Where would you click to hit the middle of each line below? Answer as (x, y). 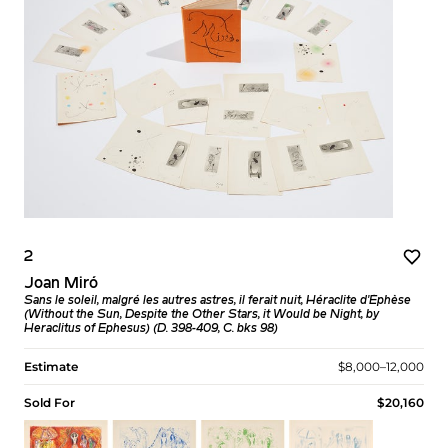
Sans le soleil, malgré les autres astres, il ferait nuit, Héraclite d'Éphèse (217, 301)
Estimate (51, 367)
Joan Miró (61, 284)
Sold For (49, 403)
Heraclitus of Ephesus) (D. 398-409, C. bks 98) (151, 329)
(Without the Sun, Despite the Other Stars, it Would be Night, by (201, 315)
